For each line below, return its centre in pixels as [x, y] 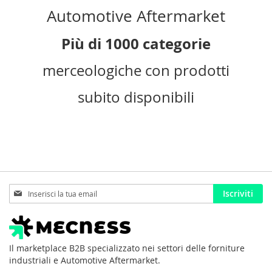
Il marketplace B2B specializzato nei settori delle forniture [127, 248]
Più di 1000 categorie [136, 44]
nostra [22, 213]
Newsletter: [32, 226]
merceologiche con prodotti [136, 70]
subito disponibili [136, 97]
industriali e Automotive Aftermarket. [85, 260]
